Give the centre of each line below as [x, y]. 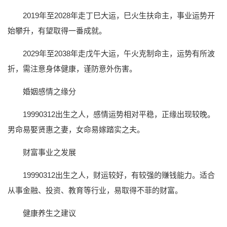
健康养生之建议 [49, 213]
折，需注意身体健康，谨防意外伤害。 [72, 68]
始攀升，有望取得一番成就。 [57, 30]
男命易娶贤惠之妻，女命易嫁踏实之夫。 [76, 129]
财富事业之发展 [49, 152]
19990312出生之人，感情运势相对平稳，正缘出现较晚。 [119, 114]
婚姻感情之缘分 [49, 91]
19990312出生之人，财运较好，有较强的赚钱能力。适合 [119, 175]
